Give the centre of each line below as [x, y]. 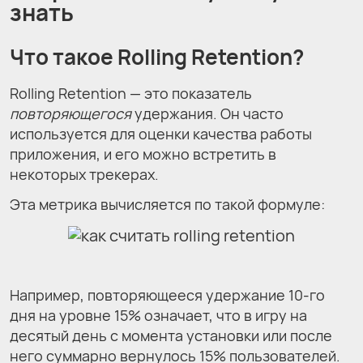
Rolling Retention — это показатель [131, 94]
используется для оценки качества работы [161, 134]
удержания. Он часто [207, 114]
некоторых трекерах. [84, 175]
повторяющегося [70, 114]
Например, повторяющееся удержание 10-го [167, 295]
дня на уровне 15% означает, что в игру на [158, 315]
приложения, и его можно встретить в [143, 154]
